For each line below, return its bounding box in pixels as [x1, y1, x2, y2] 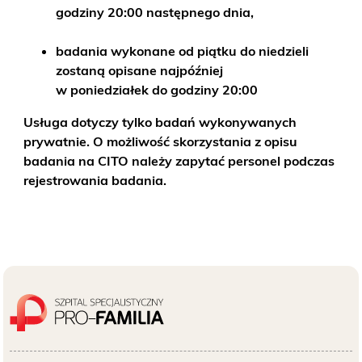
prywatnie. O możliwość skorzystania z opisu [23, 133, 298, 149]
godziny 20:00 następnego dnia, [56, 4, 255, 20]
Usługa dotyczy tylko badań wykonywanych [23, 114, 297, 130]
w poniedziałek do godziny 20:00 [56, 82, 259, 98]
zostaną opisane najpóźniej [56, 62, 224, 78]
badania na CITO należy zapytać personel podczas [23, 153, 335, 169]
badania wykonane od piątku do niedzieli [56, 43, 309, 59]
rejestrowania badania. [23, 172, 167, 188]
